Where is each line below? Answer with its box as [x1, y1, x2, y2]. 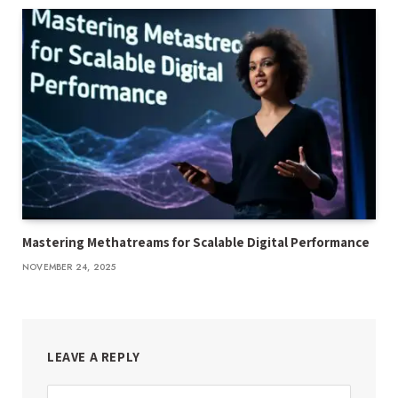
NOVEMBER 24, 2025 [22, 259, 116, 274]
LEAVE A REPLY [47, 347, 140, 365]
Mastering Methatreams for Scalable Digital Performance [22, 233, 372, 251]
